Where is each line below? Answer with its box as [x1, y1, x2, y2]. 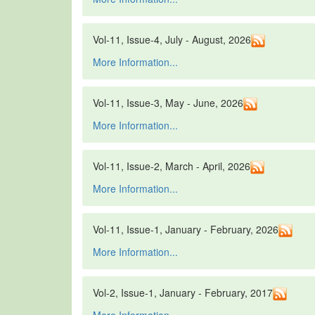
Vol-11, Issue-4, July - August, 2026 [93, 32, 251, 47]
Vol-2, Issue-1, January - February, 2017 [93, 285, 273, 300]
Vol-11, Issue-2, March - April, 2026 [93, 159, 250, 174]
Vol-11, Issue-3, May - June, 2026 [93, 96, 243, 110]
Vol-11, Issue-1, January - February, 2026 [93, 222, 278, 237]
